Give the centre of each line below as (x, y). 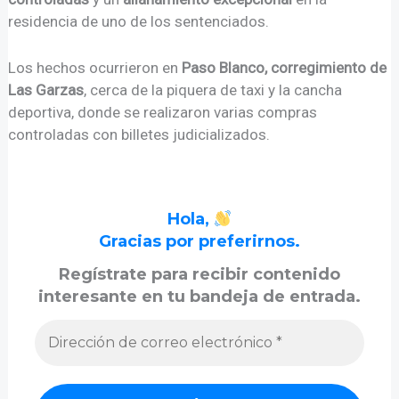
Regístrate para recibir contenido (199, 275)
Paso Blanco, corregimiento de (285, 68)
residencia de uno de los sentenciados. (139, 21)
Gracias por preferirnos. (199, 241)
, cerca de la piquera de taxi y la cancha (213, 90)
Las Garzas (46, 90)
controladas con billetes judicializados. (139, 135)
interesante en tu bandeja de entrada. (199, 297)
